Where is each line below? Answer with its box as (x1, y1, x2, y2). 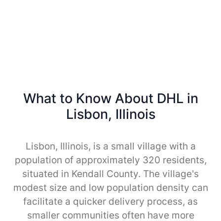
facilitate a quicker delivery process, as (23, 195, 198, 207)
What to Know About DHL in (23, 90, 198, 107)
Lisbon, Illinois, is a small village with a (25, 140, 196, 152)
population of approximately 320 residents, (14, 154, 207, 166)
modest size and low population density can (13, 182, 208, 193)
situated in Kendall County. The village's (22, 168, 199, 180)
